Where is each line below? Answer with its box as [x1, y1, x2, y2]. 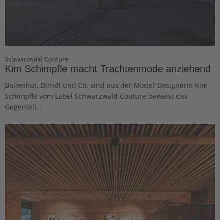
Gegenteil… [5, 102, 42, 111]
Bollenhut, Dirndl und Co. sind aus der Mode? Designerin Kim [5, 80, 208, 90]
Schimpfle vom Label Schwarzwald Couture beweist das [5, 91, 188, 101]
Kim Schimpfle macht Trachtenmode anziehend [5, 63, 211, 74]
